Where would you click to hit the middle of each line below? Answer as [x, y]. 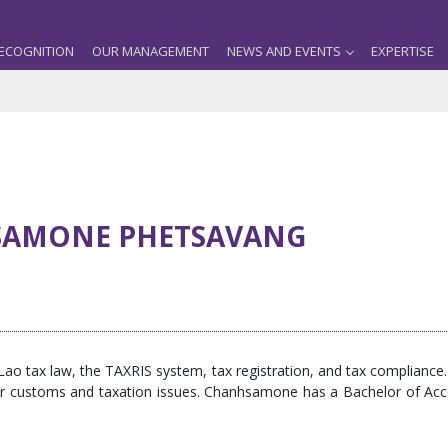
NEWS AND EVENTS [284, 51]
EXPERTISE [402, 51]
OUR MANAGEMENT [150, 51]
